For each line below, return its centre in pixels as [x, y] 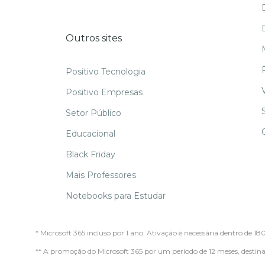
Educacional [90, 134]
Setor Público [93, 113]
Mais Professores [101, 175]
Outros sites [93, 38]
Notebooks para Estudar [115, 196]
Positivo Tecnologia [105, 72]
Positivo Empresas [104, 93]
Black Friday [90, 155]
